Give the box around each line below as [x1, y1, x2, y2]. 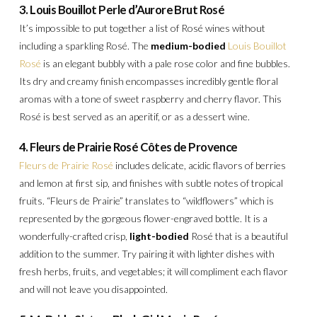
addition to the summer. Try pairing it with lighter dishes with [18, 248, 275, 260]
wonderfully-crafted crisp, [18, 230, 129, 243]
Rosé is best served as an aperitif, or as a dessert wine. [18, 110, 252, 123]
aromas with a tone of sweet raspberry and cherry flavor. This [18, 93, 282, 105]
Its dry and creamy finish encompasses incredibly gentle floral [18, 75, 278, 88]
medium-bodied [150, 40, 226, 52]
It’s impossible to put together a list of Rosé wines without [18, 22, 265, 35]
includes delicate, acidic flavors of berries [113, 159, 286, 172]
